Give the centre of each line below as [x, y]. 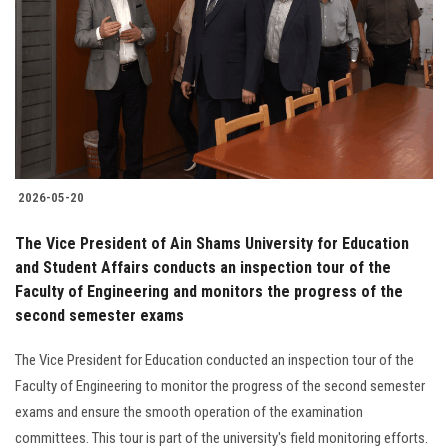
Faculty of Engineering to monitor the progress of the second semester [220, 386]
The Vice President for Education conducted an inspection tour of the [214, 360]
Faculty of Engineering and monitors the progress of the [209, 292]
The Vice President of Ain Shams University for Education [212, 244]
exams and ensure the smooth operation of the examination [189, 412]
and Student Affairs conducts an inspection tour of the [203, 268]
